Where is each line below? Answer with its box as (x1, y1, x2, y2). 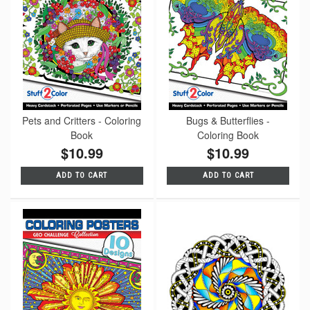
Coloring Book (197, 127, 259, 142)
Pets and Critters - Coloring (22, 113, 142, 127)
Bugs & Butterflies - (186, 113, 271, 127)
